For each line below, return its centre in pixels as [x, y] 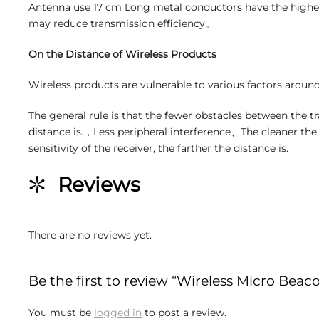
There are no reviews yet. [90, 235]
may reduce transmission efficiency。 [122, 23]
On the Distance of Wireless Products [122, 54]
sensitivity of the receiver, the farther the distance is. [158, 148]
